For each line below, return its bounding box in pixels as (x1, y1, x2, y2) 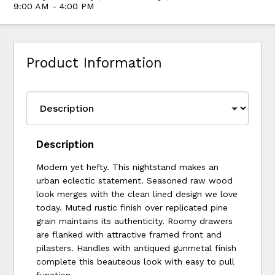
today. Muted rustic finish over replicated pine (36, 202, 228, 212)
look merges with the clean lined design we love (36, 188, 238, 199)
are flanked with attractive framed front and (36, 229, 222, 239)
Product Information (26, 55, 163, 71)
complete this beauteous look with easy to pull (36, 256, 235, 266)
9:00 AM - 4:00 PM (14, 1, 95, 12)
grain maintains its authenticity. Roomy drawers (36, 215, 233, 226)
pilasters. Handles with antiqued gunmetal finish (36, 242, 237, 253)
